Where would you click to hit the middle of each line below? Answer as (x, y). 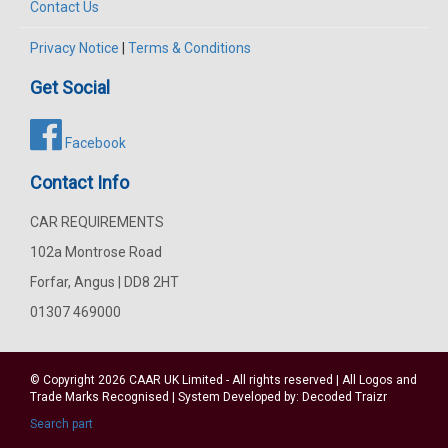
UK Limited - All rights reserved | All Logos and (289, 379)
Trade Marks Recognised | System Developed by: (166, 396)
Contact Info (79, 182)
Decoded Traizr (344, 396)
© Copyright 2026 (79, 379)
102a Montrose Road (96, 251)
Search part (61, 423)
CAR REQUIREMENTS (97, 221)
